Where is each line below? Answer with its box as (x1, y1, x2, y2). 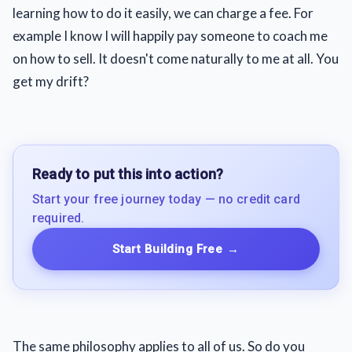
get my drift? (13, 73, 89, 90)
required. (32, 210, 85, 225)
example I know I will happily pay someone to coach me (13, 27, 328, 44)
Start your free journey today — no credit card (32, 191, 300, 207)
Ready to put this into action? (32, 165, 224, 182)
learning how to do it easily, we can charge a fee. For (13, 5, 313, 21)
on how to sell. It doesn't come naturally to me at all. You (13, 50, 339, 67)
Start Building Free (112, 241, 223, 256)
